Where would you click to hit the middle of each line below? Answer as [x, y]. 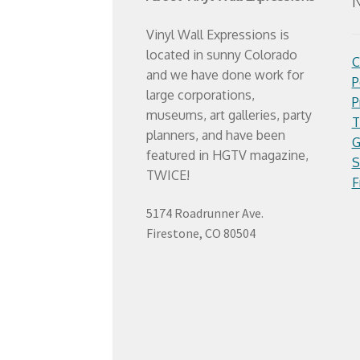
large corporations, [200, 94]
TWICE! [168, 175]
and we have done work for [225, 74]
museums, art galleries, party [229, 115]
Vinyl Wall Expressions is [217, 34]
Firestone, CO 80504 [200, 233]
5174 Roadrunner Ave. [205, 213]
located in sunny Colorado [221, 54]
